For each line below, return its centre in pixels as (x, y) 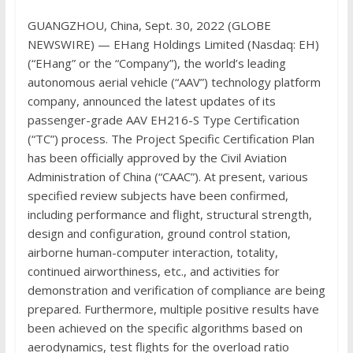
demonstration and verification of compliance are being (176, 290)
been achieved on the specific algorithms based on (165, 327)
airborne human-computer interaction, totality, (152, 252)
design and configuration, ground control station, (159, 233)
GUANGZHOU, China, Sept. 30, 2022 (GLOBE (149, 25)
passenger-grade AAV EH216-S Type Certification (163, 119)
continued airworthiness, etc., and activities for (153, 271)
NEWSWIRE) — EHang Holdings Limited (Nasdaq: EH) (173, 44)
